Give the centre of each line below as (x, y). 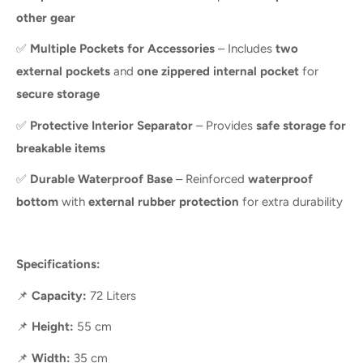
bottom (37, 202)
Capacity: (59, 295)
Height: (53, 327)
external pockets (63, 72)
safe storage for (301, 125)
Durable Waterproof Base (101, 179)
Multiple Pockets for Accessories (122, 49)
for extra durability (291, 202)
